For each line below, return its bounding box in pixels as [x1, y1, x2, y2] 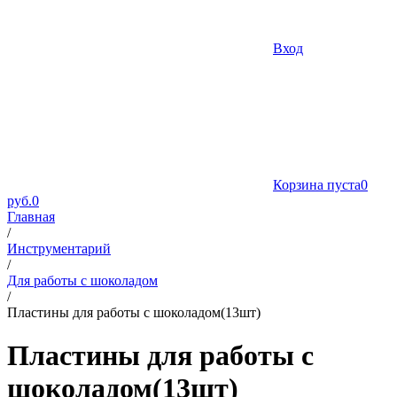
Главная [7, 209, 55, 224]
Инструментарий [7, 241, 111, 256]
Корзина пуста [273, 177, 361, 192]
